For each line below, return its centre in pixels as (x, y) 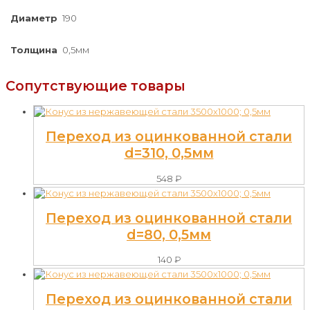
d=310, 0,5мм (169, 153)
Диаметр (34, 18)
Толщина (34, 49)
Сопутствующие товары (95, 85)
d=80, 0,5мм (169, 234)
